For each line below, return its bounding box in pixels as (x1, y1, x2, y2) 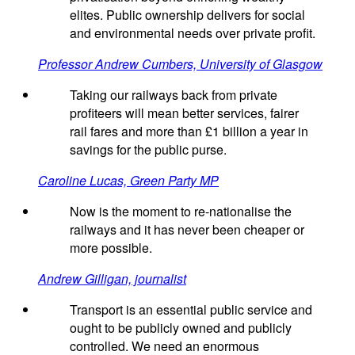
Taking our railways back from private (70, 85, 277, 104)
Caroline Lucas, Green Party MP (38, 170, 219, 189)
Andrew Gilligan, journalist (38, 269, 186, 288)
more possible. (70, 238, 152, 257)
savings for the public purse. (70, 139, 227, 158)
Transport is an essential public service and (70, 300, 312, 319)
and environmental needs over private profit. (70, 23, 315, 42)
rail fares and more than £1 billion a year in (70, 121, 308, 140)
